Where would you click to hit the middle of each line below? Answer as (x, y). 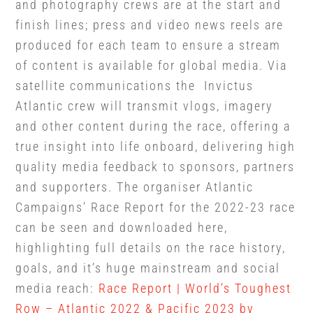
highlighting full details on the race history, (151, 248)
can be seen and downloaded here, (122, 228)
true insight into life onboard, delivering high (156, 147)
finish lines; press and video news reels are (150, 25)
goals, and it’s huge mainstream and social (148, 268)
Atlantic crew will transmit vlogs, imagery (145, 106)
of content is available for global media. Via (152, 66)
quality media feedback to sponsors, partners (155, 167)
